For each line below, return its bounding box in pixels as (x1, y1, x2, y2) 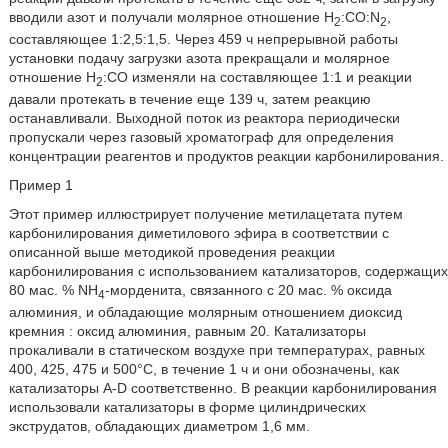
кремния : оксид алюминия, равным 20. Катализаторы (8, 322, 366, 339)
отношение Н (8, 69, 96, 86)
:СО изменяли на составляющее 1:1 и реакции (102, 69, 412, 86)
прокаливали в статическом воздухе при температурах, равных (8, 341, 425, 358)
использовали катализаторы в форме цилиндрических (8, 398, 366, 415)
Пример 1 (8, 176, 73, 193)
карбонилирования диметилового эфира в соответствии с (8, 224, 389, 241)
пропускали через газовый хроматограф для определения (8, 128, 394, 145)
